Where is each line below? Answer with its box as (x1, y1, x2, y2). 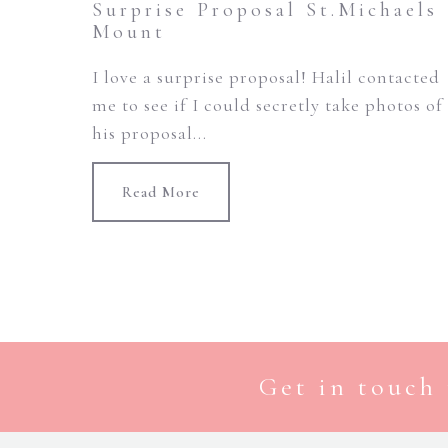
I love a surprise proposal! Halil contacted (92, 66, 440, 88)
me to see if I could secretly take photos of (92, 94, 443, 116)
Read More (122, 183, 200, 201)
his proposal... (92, 122, 207, 144)
